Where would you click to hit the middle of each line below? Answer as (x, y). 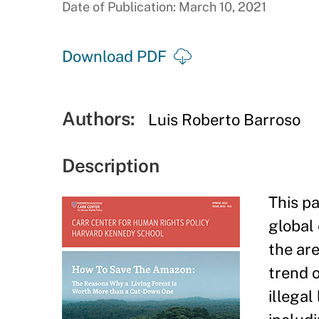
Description (111, 166)
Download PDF (114, 56)
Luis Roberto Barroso (225, 120)
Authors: (98, 119)
